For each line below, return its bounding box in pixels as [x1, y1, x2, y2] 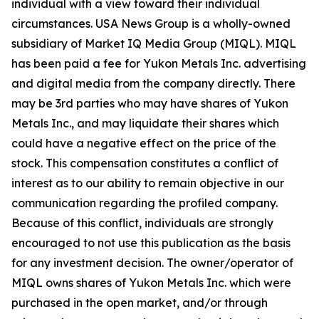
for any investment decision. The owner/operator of [11, 256, 293, 270]
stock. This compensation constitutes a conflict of [11, 156, 278, 170]
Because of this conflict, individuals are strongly [11, 216, 273, 230]
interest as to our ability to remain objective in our [11, 176, 284, 190]
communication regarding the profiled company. [11, 196, 278, 210]
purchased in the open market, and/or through [11, 296, 268, 310]
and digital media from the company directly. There [11, 76, 296, 90]
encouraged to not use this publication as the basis [11, 236, 291, 250]
